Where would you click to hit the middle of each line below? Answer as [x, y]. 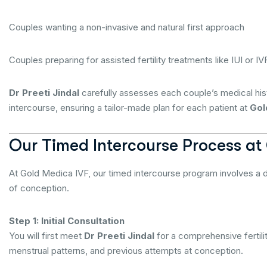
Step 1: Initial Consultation [67, 221]
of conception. [39, 188]
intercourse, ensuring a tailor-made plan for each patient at [129, 108]
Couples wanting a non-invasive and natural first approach [127, 27]
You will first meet [46, 236]
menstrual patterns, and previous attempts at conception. [126, 251]
